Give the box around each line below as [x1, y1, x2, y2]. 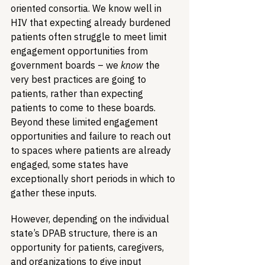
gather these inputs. [11, 187, 99, 199]
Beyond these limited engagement [11, 116, 160, 128]
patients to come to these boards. [11, 102, 158, 114]
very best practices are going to [11, 73, 148, 85]
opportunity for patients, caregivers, [11, 241, 166, 253]
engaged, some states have [11, 159, 131, 170]
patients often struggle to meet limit [11, 31, 169, 43]
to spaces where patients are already [11, 144, 173, 156]
